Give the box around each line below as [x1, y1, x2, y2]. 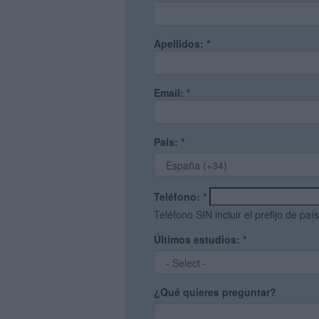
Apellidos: [154, 36, 206, 51]
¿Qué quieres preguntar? [154, 285, 276, 299]
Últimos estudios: [154, 232, 243, 246]
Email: [154, 85, 187, 100]
